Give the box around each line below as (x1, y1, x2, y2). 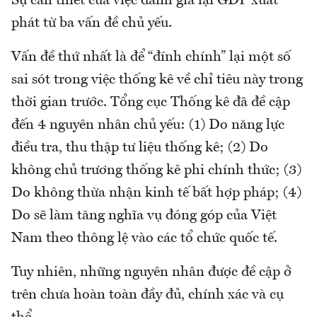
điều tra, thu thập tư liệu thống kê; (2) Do (11, 141, 268, 155)
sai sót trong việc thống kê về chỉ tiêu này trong (11, 73, 303, 87)
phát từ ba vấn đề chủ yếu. (11, 16, 172, 30)
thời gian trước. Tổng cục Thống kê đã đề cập (11, 96, 290, 110)
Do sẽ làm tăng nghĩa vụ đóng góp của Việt (11, 209, 277, 223)
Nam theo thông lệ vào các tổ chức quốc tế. (11, 231, 277, 246)
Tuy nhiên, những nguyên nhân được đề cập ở (11, 265, 292, 279)
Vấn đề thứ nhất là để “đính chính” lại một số (11, 50, 291, 64)
